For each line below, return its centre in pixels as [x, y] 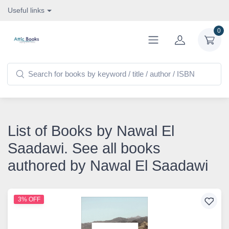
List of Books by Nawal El [91, 131]
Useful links [26, 10]
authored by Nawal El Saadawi [108, 166]
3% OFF [29, 199]
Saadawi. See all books [84, 148]
